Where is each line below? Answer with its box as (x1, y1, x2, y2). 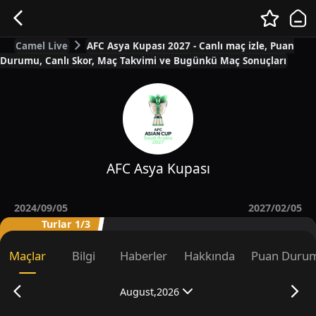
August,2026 (120, 284, 179, 298)
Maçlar (9, 247, 47, 264)
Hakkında (183, 247, 235, 264)
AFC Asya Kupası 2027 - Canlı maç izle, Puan (87, 39, 295, 52)
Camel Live (16, 39, 68, 52)
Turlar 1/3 (41, 217, 90, 231)
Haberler (119, 247, 167, 264)
